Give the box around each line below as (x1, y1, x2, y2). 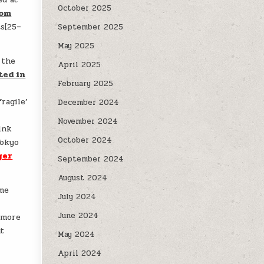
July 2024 (58, 191, 97, 203)
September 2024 (58, 153, 124, 165)
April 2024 (58, 247, 102, 259)
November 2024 (58, 115, 118, 127)
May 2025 (58, 40, 95, 52)
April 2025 (58, 59, 101, 71)
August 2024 (58, 172, 108, 184)
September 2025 (58, 21, 124, 33)
